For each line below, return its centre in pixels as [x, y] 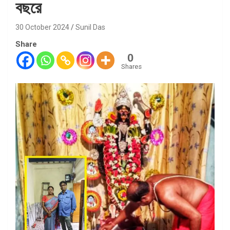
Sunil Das [90, 27]
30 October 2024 [42, 27]
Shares [131, 66]
